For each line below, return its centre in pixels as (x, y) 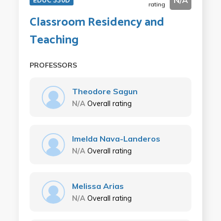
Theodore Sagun (105, 92)
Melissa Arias (98, 186)
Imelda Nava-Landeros (116, 139)
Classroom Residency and (97, 23)
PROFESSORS (53, 65)
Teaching (54, 40)
